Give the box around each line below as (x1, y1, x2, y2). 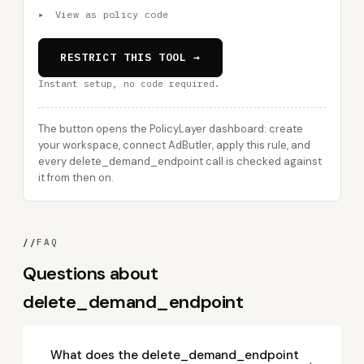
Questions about (23, 262, 158, 285)
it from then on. (38, 171, 114, 184)
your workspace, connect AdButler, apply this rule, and (38, 138, 310, 152)
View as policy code (49, 8, 169, 20)
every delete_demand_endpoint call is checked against (38, 154, 322, 168)
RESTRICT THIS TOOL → (60, 50, 201, 64)
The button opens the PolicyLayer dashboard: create (38, 122, 303, 136)
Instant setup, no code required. (38, 78, 220, 89)
